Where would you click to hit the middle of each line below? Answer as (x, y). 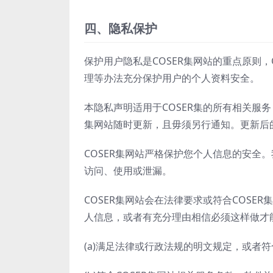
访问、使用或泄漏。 (128, 170)
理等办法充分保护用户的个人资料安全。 (172, 78)
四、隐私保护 (121, 28)
